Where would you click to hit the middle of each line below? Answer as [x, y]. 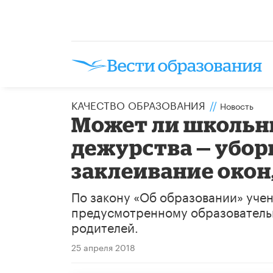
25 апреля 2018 [103, 246]
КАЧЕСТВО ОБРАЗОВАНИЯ [138, 104]
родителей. [105, 226]
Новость [237, 105]
